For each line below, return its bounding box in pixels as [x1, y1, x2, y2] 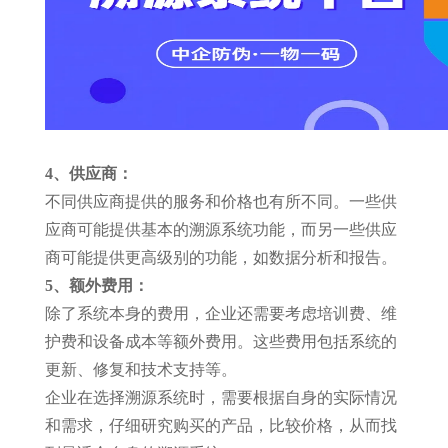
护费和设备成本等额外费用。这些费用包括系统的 [44, 333, 397, 350]
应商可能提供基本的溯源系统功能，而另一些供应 [44, 221, 397, 238]
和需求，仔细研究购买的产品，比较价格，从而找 [44, 417, 397, 434]
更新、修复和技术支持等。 [44, 361, 237, 378]
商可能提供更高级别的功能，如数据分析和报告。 [44, 249, 397, 266]
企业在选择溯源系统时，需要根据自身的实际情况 [44, 389, 397, 406]
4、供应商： [44, 165, 133, 182]
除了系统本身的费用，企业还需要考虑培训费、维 [44, 305, 397, 322]
